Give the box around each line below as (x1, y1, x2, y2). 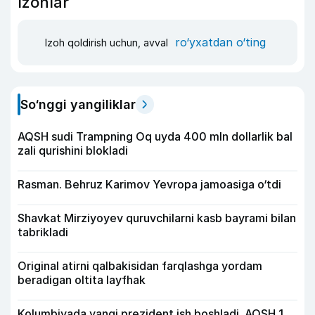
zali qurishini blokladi (18, 143, 128, 157)
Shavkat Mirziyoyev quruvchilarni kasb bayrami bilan (18, 210, 296, 225)
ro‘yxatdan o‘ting (175, 35, 266, 50)
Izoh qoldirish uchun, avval (45, 37, 171, 49)
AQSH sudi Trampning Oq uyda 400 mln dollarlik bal (18, 129, 292, 143)
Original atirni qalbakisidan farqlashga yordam (18, 258, 262, 273)
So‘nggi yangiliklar (20, 96, 136, 112)
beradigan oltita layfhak (18, 272, 146, 287)
